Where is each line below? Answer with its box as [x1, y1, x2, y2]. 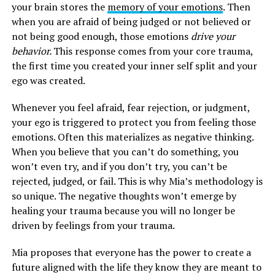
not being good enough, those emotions [11, 29, 188, 43]
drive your [188, 29, 235, 43]
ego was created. [11, 73, 85, 87]
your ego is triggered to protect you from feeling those [11, 115, 256, 129]
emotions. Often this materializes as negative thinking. [11, 130, 254, 144]
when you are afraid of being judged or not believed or [11, 14, 251, 28]
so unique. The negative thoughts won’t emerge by [11, 188, 236, 203]
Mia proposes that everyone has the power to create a [11, 245, 251, 259]
